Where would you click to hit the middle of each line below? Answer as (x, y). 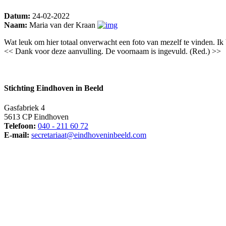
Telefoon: (20, 126)
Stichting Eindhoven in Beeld (54, 88)
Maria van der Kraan (62, 25)
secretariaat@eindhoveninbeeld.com (89, 135)
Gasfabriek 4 (24, 108)
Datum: (17, 16)
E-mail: (17, 135)
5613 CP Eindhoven (36, 117)
